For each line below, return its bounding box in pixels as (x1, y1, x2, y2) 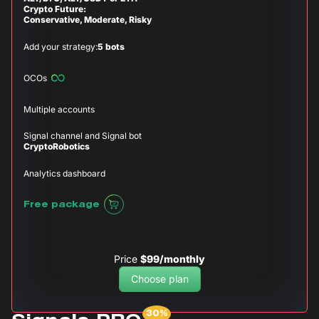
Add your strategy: (23, 41, 98, 52)
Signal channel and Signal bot (23, 130, 142, 142)
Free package (23, 200, 100, 209)
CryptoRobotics (23, 141, 90, 152)
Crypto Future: (23, 4, 86, 15)
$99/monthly (140, 253, 205, 266)
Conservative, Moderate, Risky (23, 14, 152, 26)
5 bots (98, 41, 125, 52)
